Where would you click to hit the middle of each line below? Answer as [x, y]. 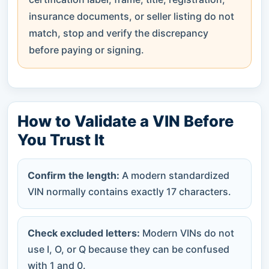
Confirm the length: [74, 175]
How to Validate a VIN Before [125, 121]
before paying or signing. [86, 50]
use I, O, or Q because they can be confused [128, 249]
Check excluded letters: [84, 233]
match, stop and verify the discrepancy [119, 33]
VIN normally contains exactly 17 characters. [129, 191]
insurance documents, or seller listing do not [131, 16]
